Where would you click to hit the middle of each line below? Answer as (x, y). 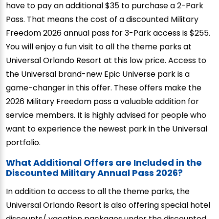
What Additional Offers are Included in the (104, 162)
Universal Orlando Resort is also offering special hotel (108, 205)
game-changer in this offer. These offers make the (104, 88)
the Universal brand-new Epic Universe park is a (98, 74)
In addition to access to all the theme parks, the (98, 191)
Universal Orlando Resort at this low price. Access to (106, 60)
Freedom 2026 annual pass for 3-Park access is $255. (108, 33)
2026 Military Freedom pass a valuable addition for (102, 101)
